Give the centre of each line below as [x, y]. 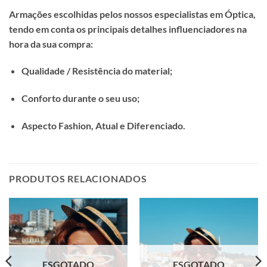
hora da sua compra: [51, 44]
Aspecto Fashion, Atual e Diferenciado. [103, 125]
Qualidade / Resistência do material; [97, 71]
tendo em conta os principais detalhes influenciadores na [128, 29]
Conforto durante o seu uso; [80, 98]
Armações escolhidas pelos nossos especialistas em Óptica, [132, 14]
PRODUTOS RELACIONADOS [78, 178]
